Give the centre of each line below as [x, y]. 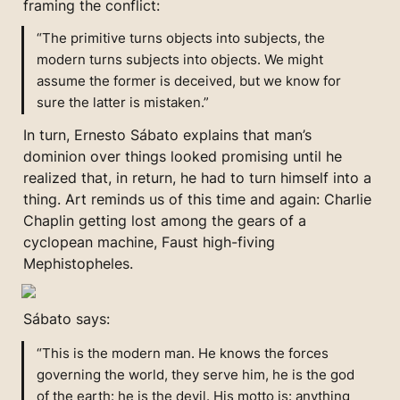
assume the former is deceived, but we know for [189, 80]
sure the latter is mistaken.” [123, 102]
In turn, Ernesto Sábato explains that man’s [167, 135]
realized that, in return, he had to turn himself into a [197, 178]
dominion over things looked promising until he [183, 157]
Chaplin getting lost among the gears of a [165, 221]
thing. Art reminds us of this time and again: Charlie [197, 200]
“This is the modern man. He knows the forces [183, 353]
